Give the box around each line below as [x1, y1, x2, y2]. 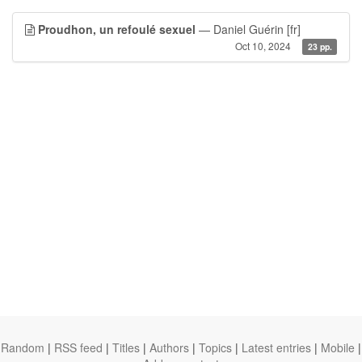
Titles [112, 339, 140, 356]
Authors [149, 339, 189, 356]
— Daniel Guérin [196, 21, 287, 37]
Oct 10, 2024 [235, 39, 292, 53]
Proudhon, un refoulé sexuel [38, 21, 196, 37]
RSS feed [54, 339, 103, 356]
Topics [199, 339, 232, 356]
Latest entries [242, 339, 311, 356]
